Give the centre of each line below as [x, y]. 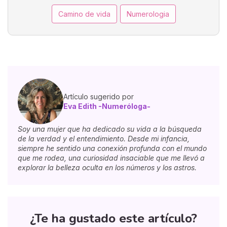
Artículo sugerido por [99, 97]
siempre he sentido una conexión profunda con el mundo [112, 148]
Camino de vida [84, 14]
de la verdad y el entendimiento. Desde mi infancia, [104, 139]
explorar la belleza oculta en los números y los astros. [107, 168]
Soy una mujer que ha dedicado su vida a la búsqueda [110, 129]
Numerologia [148, 14]
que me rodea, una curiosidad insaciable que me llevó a [111, 158]
